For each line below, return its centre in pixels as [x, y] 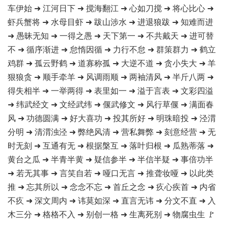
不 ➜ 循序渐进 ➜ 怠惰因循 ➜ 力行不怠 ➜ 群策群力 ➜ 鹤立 [112, 49]
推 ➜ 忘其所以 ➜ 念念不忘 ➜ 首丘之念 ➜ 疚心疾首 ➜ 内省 [112, 187]
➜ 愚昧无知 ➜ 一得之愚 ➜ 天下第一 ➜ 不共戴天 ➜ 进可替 [111, 35]
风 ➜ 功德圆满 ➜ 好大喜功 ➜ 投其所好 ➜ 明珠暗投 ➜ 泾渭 [112, 118]
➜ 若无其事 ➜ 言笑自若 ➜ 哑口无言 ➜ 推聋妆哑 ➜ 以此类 [111, 173]
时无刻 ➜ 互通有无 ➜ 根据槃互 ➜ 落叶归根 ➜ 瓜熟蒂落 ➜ [111, 145]
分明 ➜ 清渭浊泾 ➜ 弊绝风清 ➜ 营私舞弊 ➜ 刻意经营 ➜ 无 [112, 132]
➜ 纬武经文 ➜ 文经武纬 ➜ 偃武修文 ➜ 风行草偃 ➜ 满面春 [111, 104]
